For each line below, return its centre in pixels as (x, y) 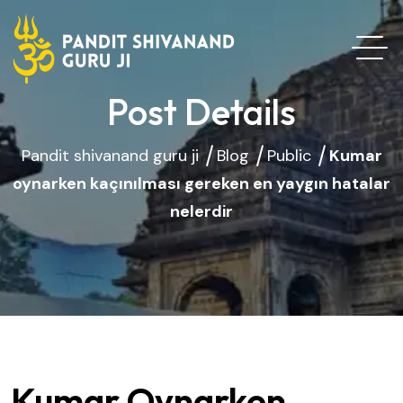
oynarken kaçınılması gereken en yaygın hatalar (201, 184)
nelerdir (201, 211)
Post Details (201, 112)
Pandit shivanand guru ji (110, 156)
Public (289, 156)
